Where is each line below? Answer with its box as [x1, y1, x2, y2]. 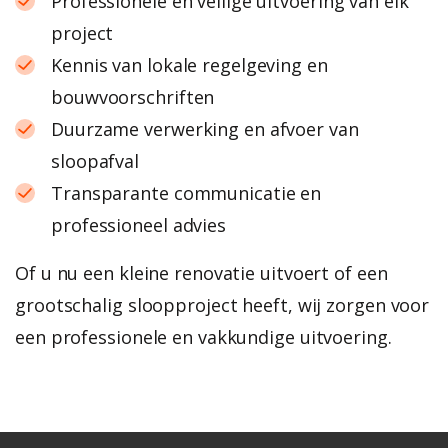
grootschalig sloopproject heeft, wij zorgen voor [15, 292, 430, 317]
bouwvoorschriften [51, 84, 215, 109]
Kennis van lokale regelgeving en [51, 52, 328, 77]
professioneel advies [51, 212, 226, 237]
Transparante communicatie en [51, 180, 322, 205]
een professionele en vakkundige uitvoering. [15, 324, 392, 349]
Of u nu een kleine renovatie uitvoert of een [15, 260, 388, 285]
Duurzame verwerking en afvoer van [51, 116, 359, 141]
